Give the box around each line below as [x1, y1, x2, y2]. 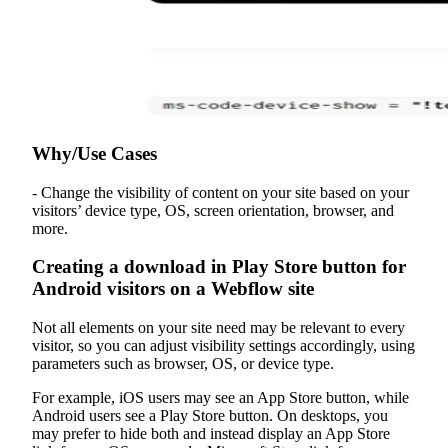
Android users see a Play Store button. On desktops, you [32, 407, 388, 424]
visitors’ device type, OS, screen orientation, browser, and [32, 201, 394, 219]
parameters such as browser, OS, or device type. [32, 355, 334, 372]
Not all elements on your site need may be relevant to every [32, 319, 405, 336]
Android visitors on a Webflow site [32, 278, 314, 300]
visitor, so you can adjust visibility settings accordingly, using [32, 337, 415, 354]
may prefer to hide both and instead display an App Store [32, 425, 390, 442]
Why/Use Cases [32, 142, 157, 164]
